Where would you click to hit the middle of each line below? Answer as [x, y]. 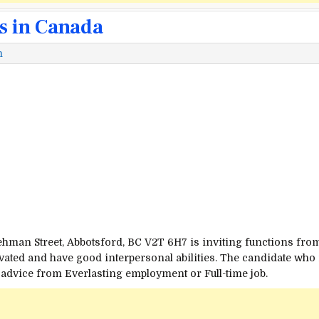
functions [269, 242]
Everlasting [94, 273]
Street [48, 242]
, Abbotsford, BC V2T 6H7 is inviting [153, 242]
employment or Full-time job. [195, 273]
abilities [195, 257]
